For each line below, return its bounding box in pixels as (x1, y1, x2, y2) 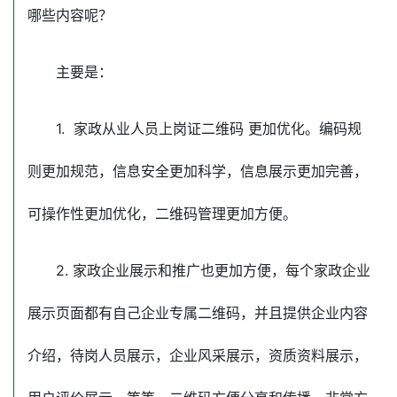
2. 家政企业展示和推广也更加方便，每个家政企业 (56, 261, 370, 280)
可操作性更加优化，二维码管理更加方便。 (27, 205, 297, 223)
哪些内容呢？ (27, 6, 113, 25)
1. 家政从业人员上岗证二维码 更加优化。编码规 (56, 120, 362, 138)
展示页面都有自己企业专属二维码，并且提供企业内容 (27, 304, 368, 323)
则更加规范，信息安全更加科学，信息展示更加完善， (27, 162, 368, 181)
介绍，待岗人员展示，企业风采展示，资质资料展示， (27, 346, 368, 365)
